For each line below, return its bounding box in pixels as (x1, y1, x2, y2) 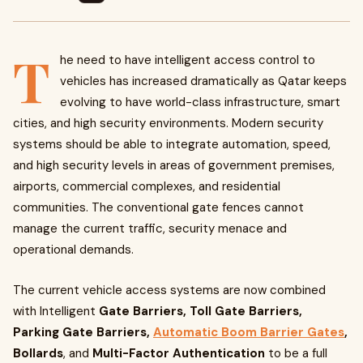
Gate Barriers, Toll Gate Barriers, (99, 303, 302, 319)
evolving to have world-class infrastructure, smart (60, 94, 340, 110)
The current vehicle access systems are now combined (13, 282, 326, 298)
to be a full (268, 345, 327, 361)
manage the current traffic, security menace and (13, 220, 287, 237)
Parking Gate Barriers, (13, 324, 153, 340)
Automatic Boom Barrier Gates (153, 324, 344, 340)
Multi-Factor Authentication (92, 345, 268, 361)
